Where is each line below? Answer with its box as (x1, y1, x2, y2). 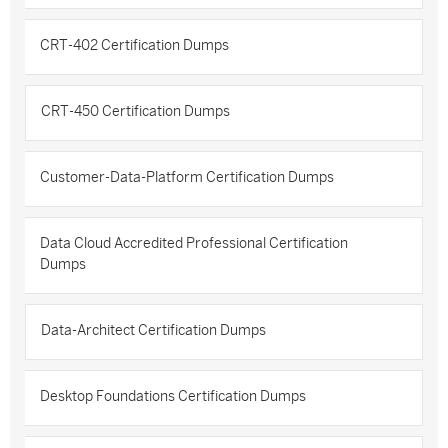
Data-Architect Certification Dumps (41, 323, 266, 338)
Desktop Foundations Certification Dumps (40, 389, 306, 404)
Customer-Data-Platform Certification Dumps (40, 170, 334, 185)
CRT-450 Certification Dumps (41, 104, 230, 119)
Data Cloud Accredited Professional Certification (40, 236, 348, 251)
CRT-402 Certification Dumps (40, 38, 229, 53)
